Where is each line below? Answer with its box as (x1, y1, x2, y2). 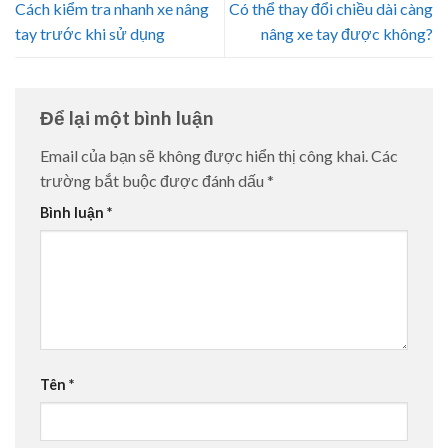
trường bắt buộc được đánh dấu (40, 170, 267, 190)
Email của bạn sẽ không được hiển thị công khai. (40, 145, 368, 165)
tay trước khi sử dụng (15, 24, 165, 44)
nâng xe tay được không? (261, 24, 433, 44)
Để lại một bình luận (40, 106, 218, 130)
